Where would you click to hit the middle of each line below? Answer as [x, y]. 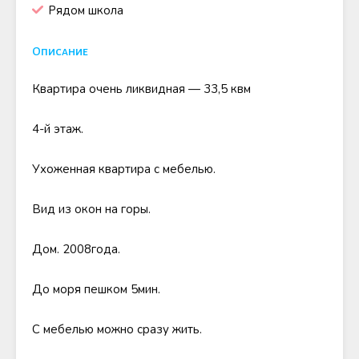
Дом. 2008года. [76, 249]
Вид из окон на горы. [91, 209]
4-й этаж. [58, 129]
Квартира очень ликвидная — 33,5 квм [141, 89]
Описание [60, 51]
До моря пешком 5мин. [96, 289]
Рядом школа [86, 10]
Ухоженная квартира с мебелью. [124, 169]
